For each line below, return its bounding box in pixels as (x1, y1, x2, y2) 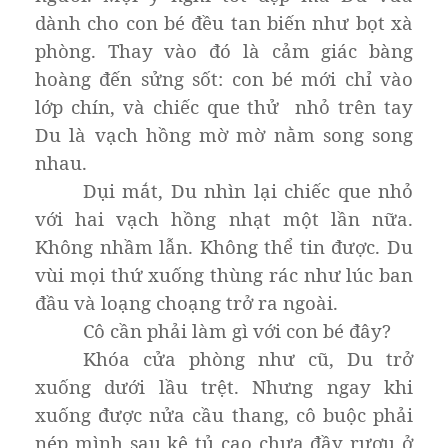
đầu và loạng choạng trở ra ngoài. (35, 289, 338, 315)
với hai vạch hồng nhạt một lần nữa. (35, 205, 413, 231)
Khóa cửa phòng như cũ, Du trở (83, 345, 413, 371)
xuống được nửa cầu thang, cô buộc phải (35, 401, 413, 427)
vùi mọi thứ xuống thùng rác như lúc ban (35, 261, 413, 287)
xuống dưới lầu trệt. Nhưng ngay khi (35, 373, 413, 399)
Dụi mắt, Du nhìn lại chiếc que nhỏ (83, 177, 413, 203)
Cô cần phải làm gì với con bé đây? (83, 317, 391, 343)
